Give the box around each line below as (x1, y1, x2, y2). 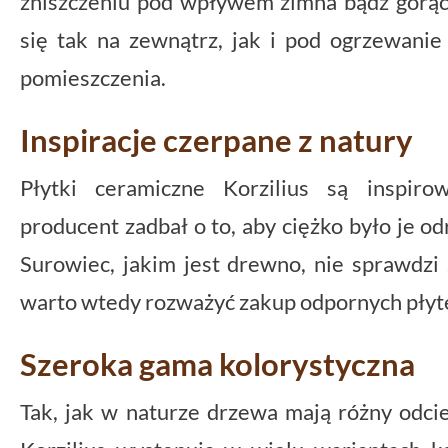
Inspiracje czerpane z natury (20, 120, 413, 159)
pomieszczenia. (20, 63, 166, 91)
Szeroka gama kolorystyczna (20, 344, 415, 383)
